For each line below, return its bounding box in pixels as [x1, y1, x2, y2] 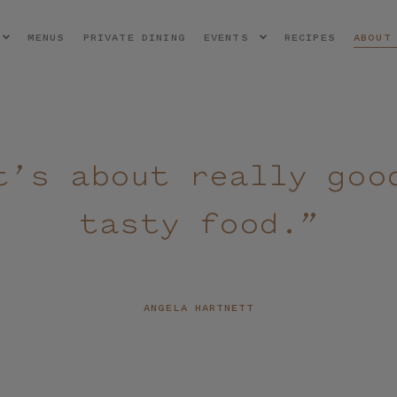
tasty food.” [78, 205, 319, 244]
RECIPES [284, 30, 336, 44]
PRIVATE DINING [82, 30, 186, 44]
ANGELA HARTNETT [143, 301, 254, 315]
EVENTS [203, 30, 249, 44]
